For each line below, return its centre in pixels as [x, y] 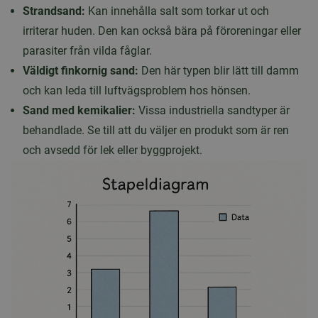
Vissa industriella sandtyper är [213, 110]
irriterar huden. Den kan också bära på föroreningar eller [162, 31]
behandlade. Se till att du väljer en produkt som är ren [156, 130]
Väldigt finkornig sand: [81, 71]
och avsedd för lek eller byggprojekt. [113, 150]
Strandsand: [54, 11]
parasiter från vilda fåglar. [87, 51]
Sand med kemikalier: [79, 110]
